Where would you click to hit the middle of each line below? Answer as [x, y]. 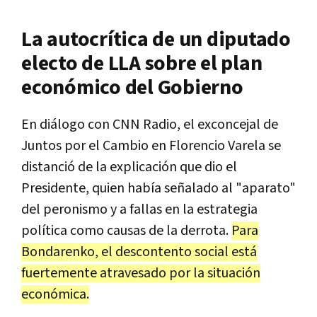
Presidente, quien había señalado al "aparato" [158, 188]
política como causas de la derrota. [126, 230]
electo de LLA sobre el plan [142, 63]
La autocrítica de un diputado [156, 39]
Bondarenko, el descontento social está [139, 252]
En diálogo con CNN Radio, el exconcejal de [150, 124]
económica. [55, 294]
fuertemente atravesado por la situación [141, 273]
